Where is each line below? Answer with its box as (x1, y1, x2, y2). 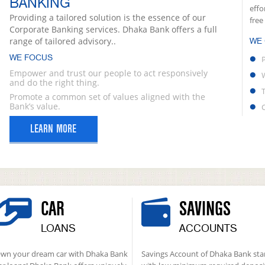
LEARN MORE (30, 122, 76, 135)
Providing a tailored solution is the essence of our (9, 12, 206, 23)
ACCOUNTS (179, 222, 237, 235)
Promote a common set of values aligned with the (9, 91, 205, 102)
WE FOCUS (9, 53, 53, 63)
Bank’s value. (9, 101, 60, 112)
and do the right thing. (9, 77, 99, 88)
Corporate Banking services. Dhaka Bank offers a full (9, 24, 217, 35)
